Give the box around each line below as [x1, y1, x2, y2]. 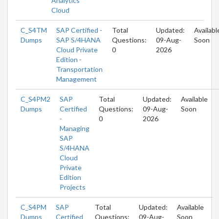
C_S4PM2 [21, 94, 50, 103]
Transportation [56, 65, 103, 73]
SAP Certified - [56, 25, 102, 34]
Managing [60, 124, 89, 132]
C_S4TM [21, 25, 47, 34]
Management [56, 74, 97, 83]
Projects [60, 182, 86, 191]
